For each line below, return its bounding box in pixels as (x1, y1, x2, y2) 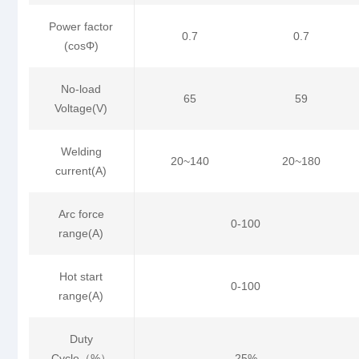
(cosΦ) (63, 39, 99, 53)
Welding (60, 145, 102, 159)
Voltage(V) (54, 102, 108, 115)
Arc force (58, 208, 104, 221)
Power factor (49, 20, 114, 34)
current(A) (55, 164, 107, 178)
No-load (61, 83, 102, 96)
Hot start (59, 270, 103, 284)
